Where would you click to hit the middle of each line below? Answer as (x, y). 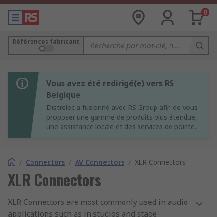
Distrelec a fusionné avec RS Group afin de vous (122, 107)
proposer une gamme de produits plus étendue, (122, 117)
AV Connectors (100, 162)
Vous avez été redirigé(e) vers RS (110, 83)
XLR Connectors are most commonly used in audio (98, 202)
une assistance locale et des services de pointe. (121, 127)
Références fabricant (46, 41)
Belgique (63, 95)
